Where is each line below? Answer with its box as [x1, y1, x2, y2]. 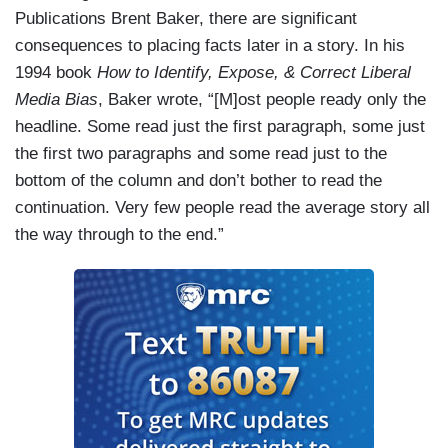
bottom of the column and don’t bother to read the [15, 170, 382, 190]
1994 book [15, 62, 97, 82]
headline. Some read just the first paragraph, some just [15, 116, 425, 136]
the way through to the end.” [15, 224, 229, 244]
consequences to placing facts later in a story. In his [15, 35, 405, 55]
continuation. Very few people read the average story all [15, 197, 430, 217]
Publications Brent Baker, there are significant [15, 8, 357, 28]
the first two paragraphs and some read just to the [15, 143, 387, 163]
